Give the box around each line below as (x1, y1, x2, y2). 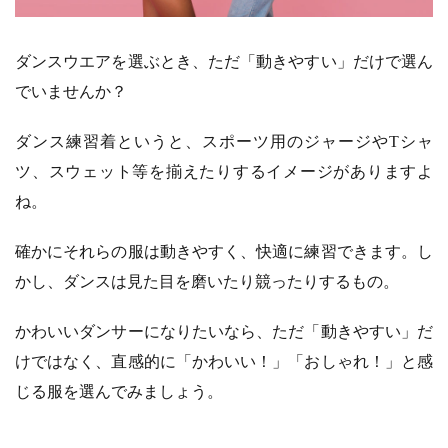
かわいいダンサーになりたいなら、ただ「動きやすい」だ (15, 322, 433, 340)
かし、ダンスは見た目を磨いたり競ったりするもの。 (15, 272, 399, 290)
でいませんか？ (15, 82, 127, 100)
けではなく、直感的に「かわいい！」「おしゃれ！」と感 (15, 352, 433, 370)
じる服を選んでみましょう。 (15, 382, 223, 400)
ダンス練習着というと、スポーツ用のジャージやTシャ (15, 132, 433, 150)
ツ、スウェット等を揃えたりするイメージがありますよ (15, 162, 433, 180)
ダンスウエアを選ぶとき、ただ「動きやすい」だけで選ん (15, 52, 433, 70)
